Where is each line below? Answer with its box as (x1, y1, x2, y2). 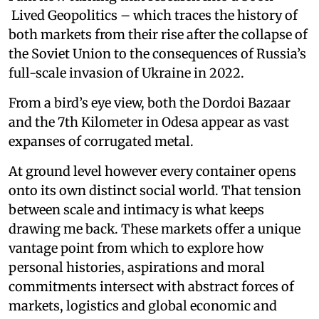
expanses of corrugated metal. (9, 133, 194, 150)
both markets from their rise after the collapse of (9, 26, 308, 43)
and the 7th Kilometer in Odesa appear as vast (9, 114, 289, 131)
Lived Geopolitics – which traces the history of (9, 7, 298, 24)
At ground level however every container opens (9, 163, 296, 180)
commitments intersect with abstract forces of (9, 278, 294, 296)
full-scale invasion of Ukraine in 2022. (9, 65, 244, 82)
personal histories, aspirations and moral (9, 259, 265, 276)
